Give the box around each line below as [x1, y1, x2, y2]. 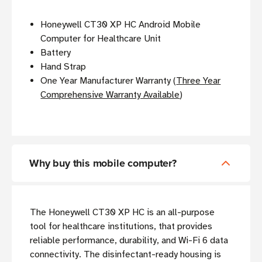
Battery [40, 46, 71, 58]
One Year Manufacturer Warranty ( [40, 74, 177, 87]
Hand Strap [40, 60, 87, 73]
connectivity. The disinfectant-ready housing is [30, 248, 221, 260]
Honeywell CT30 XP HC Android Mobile [40, 18, 201, 30]
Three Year [176, 74, 221, 87]
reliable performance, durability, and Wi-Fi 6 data [30, 234, 228, 246]
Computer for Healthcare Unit [40, 32, 161, 44]
